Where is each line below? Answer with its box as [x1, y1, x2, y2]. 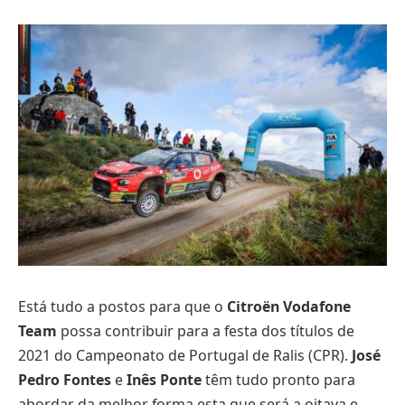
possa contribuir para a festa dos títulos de [57, 320, 354, 341]
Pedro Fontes [18, 369, 111, 390]
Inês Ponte [127, 369, 202, 390]
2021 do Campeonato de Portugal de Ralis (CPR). [18, 344, 352, 365]
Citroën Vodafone [227, 296, 351, 316]
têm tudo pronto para [202, 369, 355, 390]
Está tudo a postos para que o [18, 296, 227, 316]
